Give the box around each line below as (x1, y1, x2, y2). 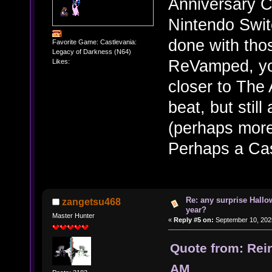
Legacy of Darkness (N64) (52, 47, 131, 55)
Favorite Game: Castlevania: (52, 38, 137, 46)
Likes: (52, 57, 70, 65)
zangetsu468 (62, 197, 121, 208)
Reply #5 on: (174, 216, 214, 223)
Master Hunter (52, 212, 95, 220)
